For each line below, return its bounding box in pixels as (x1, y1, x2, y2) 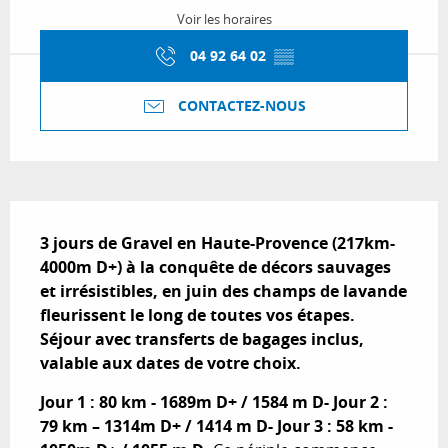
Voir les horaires (176, 11, 272, 29)
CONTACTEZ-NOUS (178, 96, 306, 117)
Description (10, 201, 130, 230)
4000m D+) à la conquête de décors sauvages (40, 256, 391, 279)
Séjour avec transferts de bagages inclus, (40, 328, 364, 351)
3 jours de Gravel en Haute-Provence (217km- (40, 232, 395, 255)
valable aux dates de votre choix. (40, 352, 301, 375)
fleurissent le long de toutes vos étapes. (40, 304, 355, 327)
